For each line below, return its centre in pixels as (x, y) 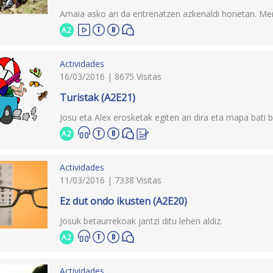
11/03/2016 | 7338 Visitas (111, 180)
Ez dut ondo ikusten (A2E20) (124, 201)
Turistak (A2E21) (98, 97)
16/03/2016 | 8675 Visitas (111, 76)
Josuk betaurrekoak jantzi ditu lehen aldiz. (141, 221)
